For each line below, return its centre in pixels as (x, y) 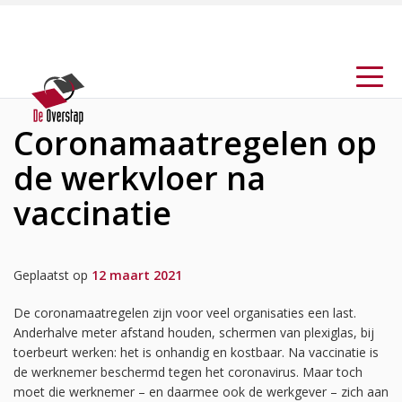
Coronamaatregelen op (195, 143)
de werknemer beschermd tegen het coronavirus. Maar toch (188, 372)
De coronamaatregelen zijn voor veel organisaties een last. (185, 313)
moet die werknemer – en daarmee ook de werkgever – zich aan (201, 392)
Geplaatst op (52, 275)
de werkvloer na (140, 178)
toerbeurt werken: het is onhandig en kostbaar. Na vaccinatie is (196, 352)
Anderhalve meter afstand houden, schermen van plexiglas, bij (194, 332)
